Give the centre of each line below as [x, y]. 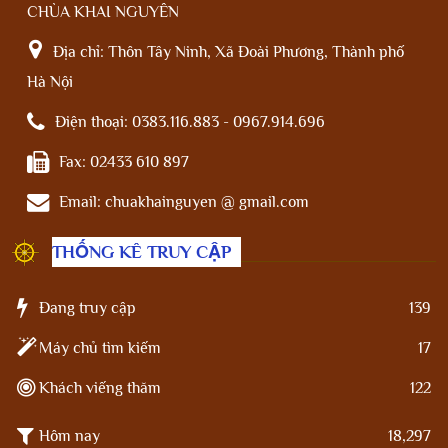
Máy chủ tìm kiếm [100, 347]
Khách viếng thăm [100, 387]
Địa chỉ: [80, 51]
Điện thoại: [93, 121]
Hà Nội [50, 81]
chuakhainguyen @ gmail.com [207, 201]
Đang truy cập [87, 307]
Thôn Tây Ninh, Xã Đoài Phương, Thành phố [256, 51]
